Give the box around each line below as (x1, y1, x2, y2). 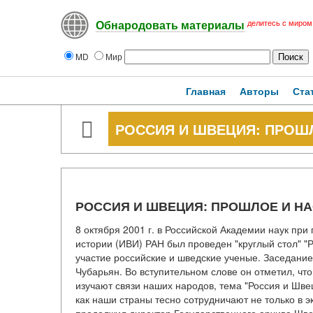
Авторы (240, 84, 279, 98)
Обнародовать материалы (96, 20, 245, 32)
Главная (186, 84, 226, 98)
